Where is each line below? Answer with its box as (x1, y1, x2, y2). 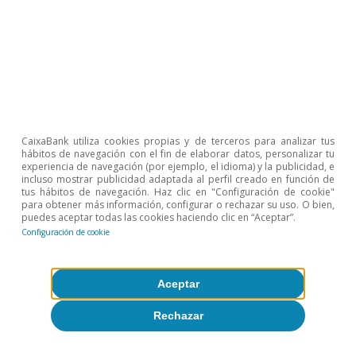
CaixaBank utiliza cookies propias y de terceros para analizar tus (21, 134, 335, 148)
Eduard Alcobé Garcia (12, 12, 134, 29)
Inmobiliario (12, 325, 83, 343)
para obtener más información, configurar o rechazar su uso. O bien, (21, 198, 335, 211)
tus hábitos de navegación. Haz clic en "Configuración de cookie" (21, 185, 335, 199)
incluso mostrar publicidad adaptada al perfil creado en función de (21, 172, 335, 186)
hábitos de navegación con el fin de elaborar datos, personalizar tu (21, 147, 335, 161)
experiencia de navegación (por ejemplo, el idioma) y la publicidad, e (21, 160, 335, 173)
